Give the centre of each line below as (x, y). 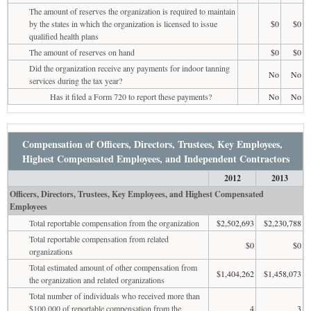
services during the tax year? (76, 80)
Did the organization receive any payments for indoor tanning (129, 68)
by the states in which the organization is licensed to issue (123, 23)
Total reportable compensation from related (99, 238)
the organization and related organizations (97, 279)
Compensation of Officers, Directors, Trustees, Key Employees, (152, 144)
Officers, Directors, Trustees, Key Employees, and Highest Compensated (137, 194)
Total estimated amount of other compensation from (113, 267)
